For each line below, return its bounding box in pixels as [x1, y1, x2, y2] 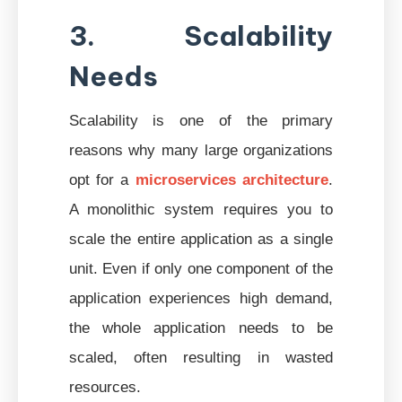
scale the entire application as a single [68, 230, 334, 247]
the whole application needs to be [68, 319, 334, 336]
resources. [68, 378, 141, 395]
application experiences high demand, [68, 289, 334, 306]
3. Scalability [68, 18, 334, 53]
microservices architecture [135, 170, 329, 188]
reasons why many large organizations [68, 141, 334, 158]
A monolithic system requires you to [68, 200, 334, 217]
